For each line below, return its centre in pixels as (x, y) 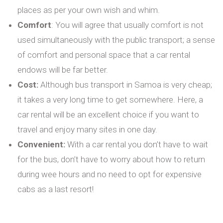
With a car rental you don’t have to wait (137, 144)
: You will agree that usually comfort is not (127, 25)
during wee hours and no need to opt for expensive (110, 174)
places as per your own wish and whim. (89, 10)
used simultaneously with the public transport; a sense (116, 40)
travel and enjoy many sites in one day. (87, 129)
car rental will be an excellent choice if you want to (108, 114)
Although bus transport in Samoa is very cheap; (125, 84)
